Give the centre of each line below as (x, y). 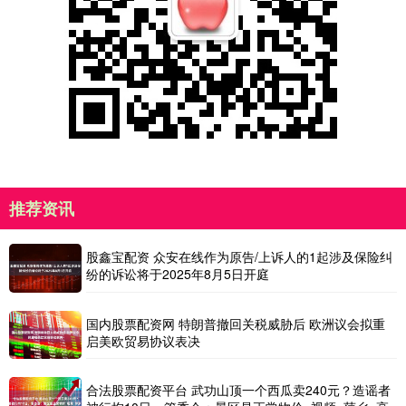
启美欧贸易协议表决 (143, 340)
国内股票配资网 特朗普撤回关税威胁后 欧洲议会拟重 (236, 323)
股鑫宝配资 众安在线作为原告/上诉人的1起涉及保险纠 (239, 257)
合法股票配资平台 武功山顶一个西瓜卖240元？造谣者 (238, 389)
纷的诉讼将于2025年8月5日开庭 (178, 274)
